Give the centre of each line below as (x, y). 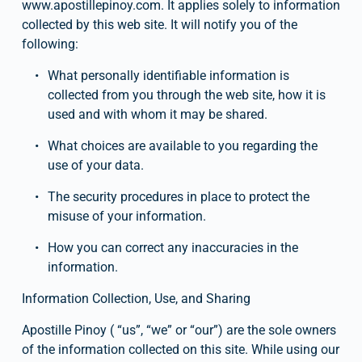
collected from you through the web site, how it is (186, 95)
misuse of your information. (126, 216)
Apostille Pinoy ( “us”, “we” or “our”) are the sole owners (179, 330)
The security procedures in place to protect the (178, 196)
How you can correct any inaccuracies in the (173, 247)
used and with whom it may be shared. (157, 114)
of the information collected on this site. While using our (180, 349)
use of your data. (95, 165)
